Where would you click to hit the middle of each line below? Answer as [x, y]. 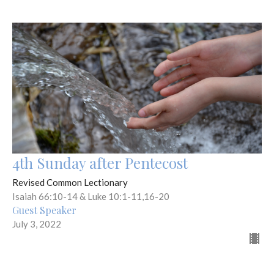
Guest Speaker [44, 210]
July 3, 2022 [37, 224]
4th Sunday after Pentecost [100, 162]
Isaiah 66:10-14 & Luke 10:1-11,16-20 [91, 196]
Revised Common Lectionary [70, 182]
